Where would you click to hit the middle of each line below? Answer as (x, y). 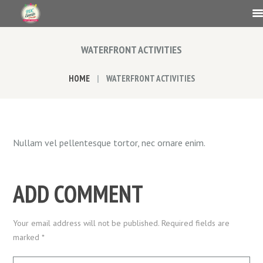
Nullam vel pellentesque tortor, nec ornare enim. (109, 142)
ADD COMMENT (78, 193)
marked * (29, 237)
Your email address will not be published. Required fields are (122, 223)
